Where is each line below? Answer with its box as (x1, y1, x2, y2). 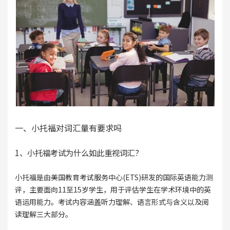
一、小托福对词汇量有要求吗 (14, 122, 122, 135)
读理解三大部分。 (14, 209, 72, 220)
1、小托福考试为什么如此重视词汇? (14, 147, 139, 159)
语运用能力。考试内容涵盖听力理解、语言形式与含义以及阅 (14, 197, 209, 207)
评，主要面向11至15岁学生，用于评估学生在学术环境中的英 (14, 184, 211, 195)
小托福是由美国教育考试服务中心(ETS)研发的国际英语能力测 (14, 172, 213, 183)
